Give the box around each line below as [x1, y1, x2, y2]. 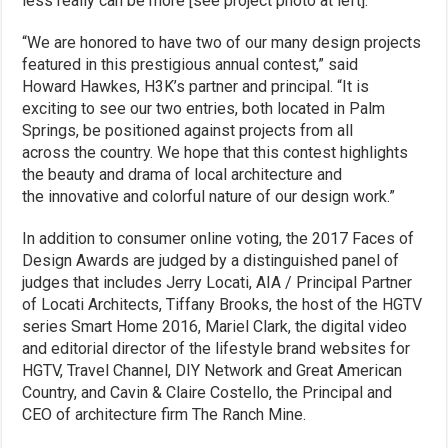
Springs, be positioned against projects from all [22, 120, 354, 140]
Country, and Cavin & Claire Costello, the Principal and [22, 382, 393, 402]
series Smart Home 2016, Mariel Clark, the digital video [22, 316, 408, 336]
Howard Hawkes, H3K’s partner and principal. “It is [22, 76, 370, 96]
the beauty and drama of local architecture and [22, 164, 343, 184]
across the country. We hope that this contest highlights [22, 142, 409, 162]
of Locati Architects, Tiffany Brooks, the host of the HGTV [22, 294, 423, 314]
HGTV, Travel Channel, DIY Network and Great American [22, 360, 403, 380]
